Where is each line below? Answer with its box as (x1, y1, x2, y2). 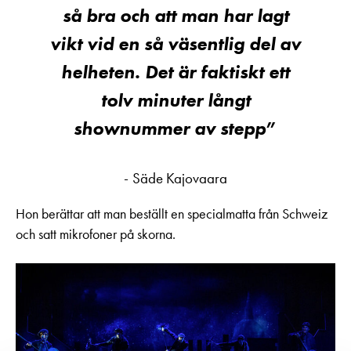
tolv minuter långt (100, 87, 251, 112)
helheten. (61, 59, 140, 84)
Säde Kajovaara (132, 168, 227, 188)
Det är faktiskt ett (145, 59, 290, 84)
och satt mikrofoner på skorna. (16, 225, 175, 243)
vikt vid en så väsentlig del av (50, 31, 301, 56)
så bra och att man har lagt (62, 2, 289, 27)
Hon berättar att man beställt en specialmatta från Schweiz (16, 204, 327, 223)
